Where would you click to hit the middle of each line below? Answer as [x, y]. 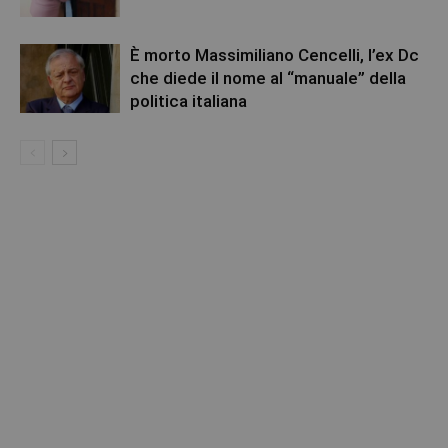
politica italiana [188, 101]
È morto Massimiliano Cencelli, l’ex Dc [274, 55]
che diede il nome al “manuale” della [268, 78]
